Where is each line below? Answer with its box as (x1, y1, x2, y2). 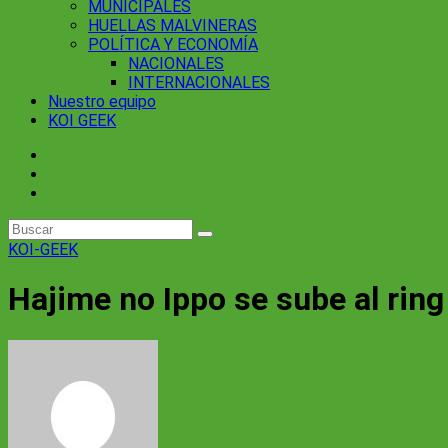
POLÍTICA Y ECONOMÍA (88, 35, 258, 54)
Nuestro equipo (48, 92, 156, 111)
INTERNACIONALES (128, 73, 270, 92)
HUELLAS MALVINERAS (88, 16, 257, 35)
